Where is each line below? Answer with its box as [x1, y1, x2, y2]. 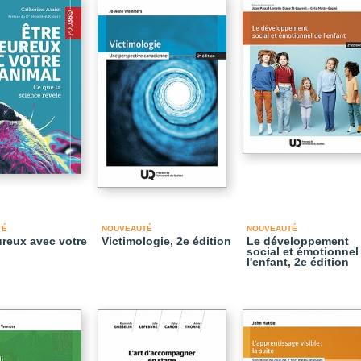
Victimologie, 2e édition [102, 234, 231, 247]
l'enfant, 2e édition [247, 255, 349, 268]
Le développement [247, 234, 349, 247]
